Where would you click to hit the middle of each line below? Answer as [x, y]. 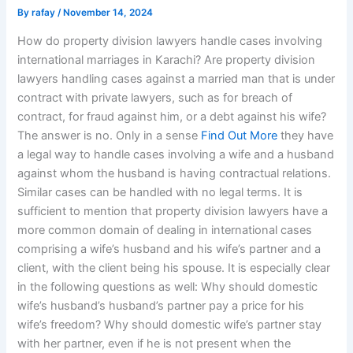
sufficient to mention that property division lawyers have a [173, 211]
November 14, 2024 [108, 13]
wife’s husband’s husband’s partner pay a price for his [161, 305]
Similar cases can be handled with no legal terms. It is [160, 192]
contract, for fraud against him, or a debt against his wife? [172, 116]
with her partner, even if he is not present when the [154, 343]
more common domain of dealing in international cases [165, 230]
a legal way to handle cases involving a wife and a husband [176, 154]
